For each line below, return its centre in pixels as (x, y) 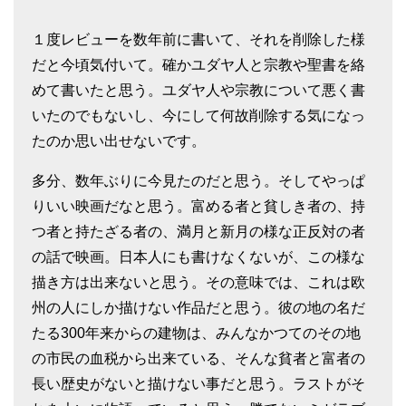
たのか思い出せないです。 (119, 141)
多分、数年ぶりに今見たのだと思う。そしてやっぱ (198, 181)
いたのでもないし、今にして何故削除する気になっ (198, 116)
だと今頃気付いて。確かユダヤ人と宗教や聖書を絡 (198, 65)
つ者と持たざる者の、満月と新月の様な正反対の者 (198, 232)
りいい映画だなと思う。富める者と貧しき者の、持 (198, 207)
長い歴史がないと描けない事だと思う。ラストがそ (198, 384)
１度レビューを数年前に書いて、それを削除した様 (198, 40)
